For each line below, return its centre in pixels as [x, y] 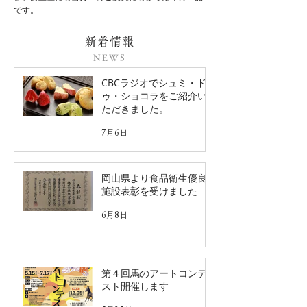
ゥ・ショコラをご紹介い [154, 96]
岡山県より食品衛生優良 [154, 177]
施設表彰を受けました [149, 191]
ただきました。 [135, 109]
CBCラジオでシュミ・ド [154, 83]
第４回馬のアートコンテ [154, 273]
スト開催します [135, 286]
